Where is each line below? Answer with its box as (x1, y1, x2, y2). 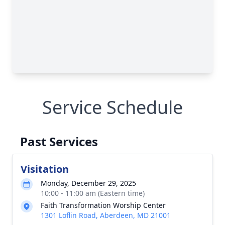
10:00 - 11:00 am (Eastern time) (41, 188, 145, 198)
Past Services (20, 133, 98, 150)
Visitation (21, 162, 69, 176)
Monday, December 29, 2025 (41, 178, 136, 188)
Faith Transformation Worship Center (41, 200, 166, 210)
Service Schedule (42, 95, 183, 120)
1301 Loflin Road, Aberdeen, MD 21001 (41, 210, 171, 220)
